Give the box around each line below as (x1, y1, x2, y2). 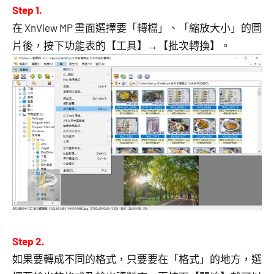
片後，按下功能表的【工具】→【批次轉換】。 (12, 39, 231, 52)
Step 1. (12, 4, 42, 17)
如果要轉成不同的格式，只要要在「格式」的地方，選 (12, 253, 262, 265)
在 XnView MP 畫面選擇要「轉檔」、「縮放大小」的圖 (12, 21, 262, 34)
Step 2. (12, 235, 45, 248)
